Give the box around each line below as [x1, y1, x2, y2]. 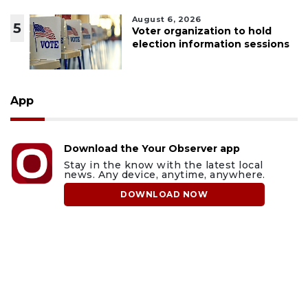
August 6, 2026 [131, 14, 201, 25]
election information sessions [131, 38, 289, 51]
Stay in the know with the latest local [63, 159, 263, 172]
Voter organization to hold [131, 25, 272, 38]
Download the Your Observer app [63, 142, 240, 155]
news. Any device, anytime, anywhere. [63, 168, 265, 181]
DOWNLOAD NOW [120, 189, 208, 200]
